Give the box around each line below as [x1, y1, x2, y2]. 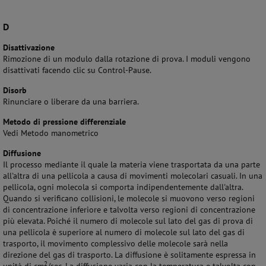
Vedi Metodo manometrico [3, 128, 99, 138]
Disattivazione [3, 42, 55, 53]
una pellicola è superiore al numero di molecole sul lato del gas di [3, 227, 245, 237]
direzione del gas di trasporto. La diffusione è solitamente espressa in [3, 249, 256, 260]
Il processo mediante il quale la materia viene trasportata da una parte [3, 159, 260, 170]
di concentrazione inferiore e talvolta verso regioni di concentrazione [3, 204, 255, 215]
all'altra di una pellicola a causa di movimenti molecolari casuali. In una [3, 170, 262, 181]
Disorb [3, 85, 27, 96]
